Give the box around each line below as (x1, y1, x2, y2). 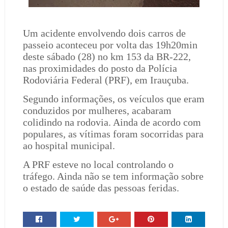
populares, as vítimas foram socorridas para (22, 128, 204, 139)
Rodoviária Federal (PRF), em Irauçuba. (22, 74, 189, 85)
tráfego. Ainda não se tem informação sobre (22, 170, 204, 182)
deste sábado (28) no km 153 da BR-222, (22, 51, 191, 62)
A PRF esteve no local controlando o (22, 159, 174, 170)
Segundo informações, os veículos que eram (22, 93, 205, 104)
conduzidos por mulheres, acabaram (22, 105, 172, 116)
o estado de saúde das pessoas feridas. (22, 182, 179, 193)
